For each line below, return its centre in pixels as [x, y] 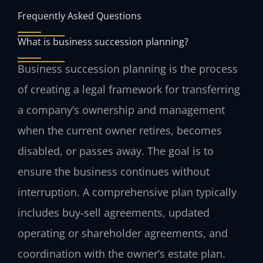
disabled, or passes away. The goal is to [116, 151]
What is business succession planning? [103, 41]
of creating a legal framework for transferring [129, 89]
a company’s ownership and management [121, 109]
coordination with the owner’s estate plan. [122, 253]
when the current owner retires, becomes [120, 130]
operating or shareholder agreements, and [123, 233]
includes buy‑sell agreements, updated [114, 212]
